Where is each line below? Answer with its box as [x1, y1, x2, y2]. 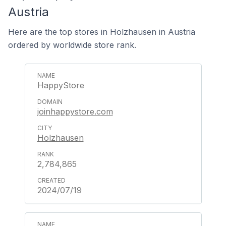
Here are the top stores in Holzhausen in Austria [8, 27, 195, 37]
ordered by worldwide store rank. [8, 40, 136, 50]
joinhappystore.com [37, 106, 113, 117]
